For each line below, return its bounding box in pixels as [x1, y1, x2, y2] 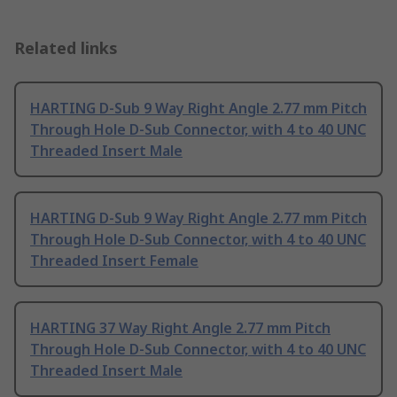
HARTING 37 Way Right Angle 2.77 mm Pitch [30, 318, 331, 339]
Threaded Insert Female [30, 251, 198, 271]
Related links [14, 37, 118, 59]
